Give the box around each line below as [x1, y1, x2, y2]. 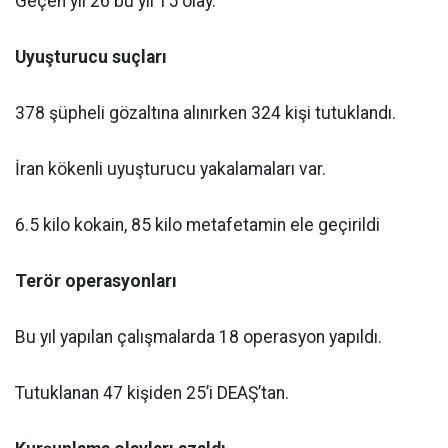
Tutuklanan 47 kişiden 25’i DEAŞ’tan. [15, 383, 289, 404]
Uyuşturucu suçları [15, 47, 167, 68]
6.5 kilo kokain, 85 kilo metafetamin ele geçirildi [15, 215, 380, 236]
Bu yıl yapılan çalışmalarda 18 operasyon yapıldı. [15, 327, 382, 348]
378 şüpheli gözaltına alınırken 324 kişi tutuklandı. [15, 103, 396, 124]
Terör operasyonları [15, 271, 177, 292]
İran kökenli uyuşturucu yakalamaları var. [15, 159, 326, 180]
